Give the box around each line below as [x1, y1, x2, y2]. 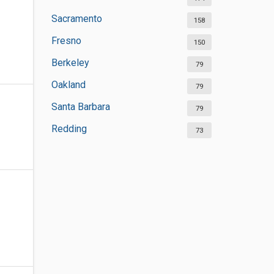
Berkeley [51, 57, 89, 68]
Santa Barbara [51, 101, 110, 113]
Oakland [51, 79, 86, 91]
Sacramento [51, 13, 102, 24]
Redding [51, 123, 87, 135]
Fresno [51, 35, 81, 46]
